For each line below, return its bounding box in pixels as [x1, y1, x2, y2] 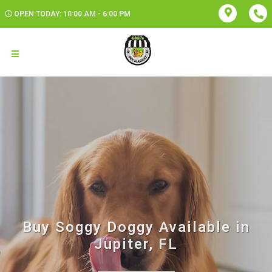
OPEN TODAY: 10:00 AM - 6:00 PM [14, 10, 131, 18]
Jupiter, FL [94, 236, 178, 253]
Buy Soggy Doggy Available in [22, 219, 250, 236]
